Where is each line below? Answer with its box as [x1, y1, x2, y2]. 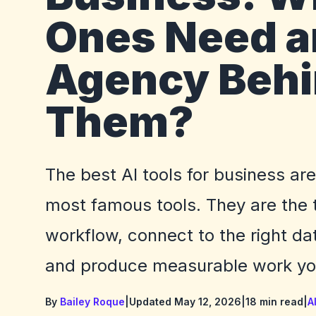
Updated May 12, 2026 [129, 296, 241, 308]
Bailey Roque [60, 296, 125, 308]
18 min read [245, 296, 303, 308]
